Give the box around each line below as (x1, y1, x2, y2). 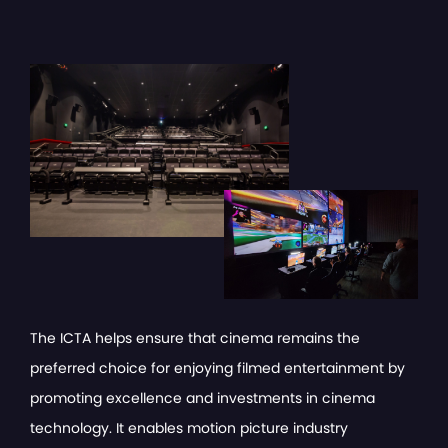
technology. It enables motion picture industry (30, 418, 348, 439)
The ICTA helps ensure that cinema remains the (30, 328, 360, 349)
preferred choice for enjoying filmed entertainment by (30, 358, 405, 379)
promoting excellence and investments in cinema (30, 388, 375, 409)
